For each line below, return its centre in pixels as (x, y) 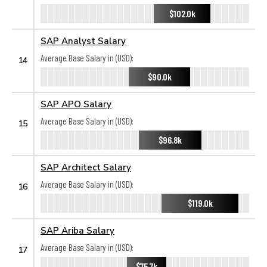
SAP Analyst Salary (83, 41)
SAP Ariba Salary (77, 230)
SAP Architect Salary (86, 167)
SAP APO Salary (76, 104)
